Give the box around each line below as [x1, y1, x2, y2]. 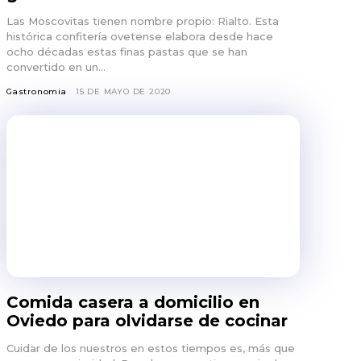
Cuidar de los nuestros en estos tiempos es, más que [6, 341, 295, 355]
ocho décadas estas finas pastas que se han [6, 45, 247, 59]
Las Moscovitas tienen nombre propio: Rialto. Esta [6, 15, 279, 28]
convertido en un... [6, 60, 106, 74]
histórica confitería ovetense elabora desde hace [6, 30, 273, 44]
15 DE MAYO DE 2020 [75, 86, 172, 98]
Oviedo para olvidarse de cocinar [6, 310, 288, 330]
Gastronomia [6, 86, 67, 98]
